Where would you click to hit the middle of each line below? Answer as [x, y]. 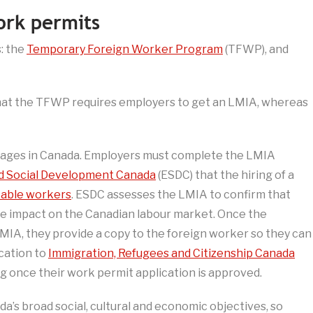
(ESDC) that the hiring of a [225, 175]
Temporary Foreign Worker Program [125, 50]
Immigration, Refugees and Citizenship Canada [172, 254]
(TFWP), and [256, 50]
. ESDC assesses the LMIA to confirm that [181, 195]
